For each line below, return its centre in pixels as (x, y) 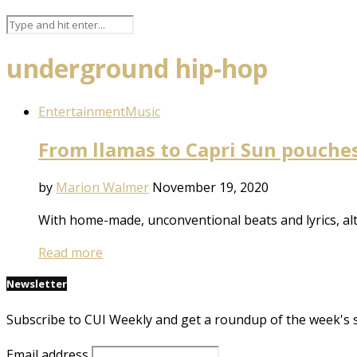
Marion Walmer (102, 187)
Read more (71, 252)
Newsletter (37, 283)
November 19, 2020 (210, 187)
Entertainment (82, 111)
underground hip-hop (137, 69)
